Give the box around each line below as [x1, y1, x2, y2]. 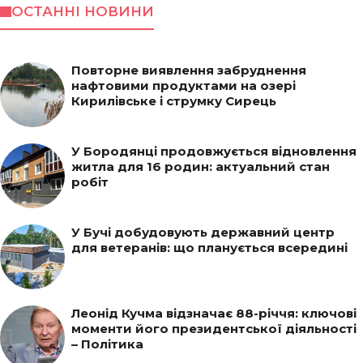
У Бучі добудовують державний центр [71, 224, 335, 241]
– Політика [71, 336, 143, 352]
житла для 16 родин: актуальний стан [71, 159, 330, 175]
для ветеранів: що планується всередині [71, 240, 348, 256]
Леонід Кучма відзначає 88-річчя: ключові [71, 305, 357, 322]
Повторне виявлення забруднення [71, 62, 306, 79]
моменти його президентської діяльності [71, 321, 357, 337]
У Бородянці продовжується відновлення [71, 143, 357, 160]
